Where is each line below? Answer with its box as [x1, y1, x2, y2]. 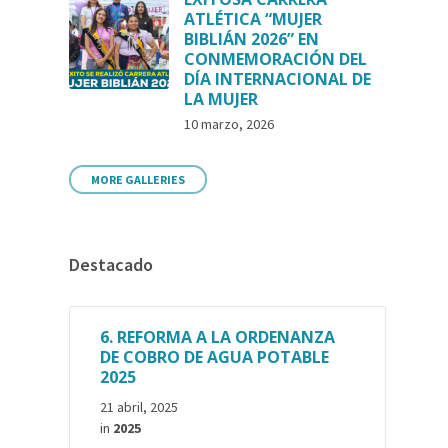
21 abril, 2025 [100, 398, 179, 416]
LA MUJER [184, 88, 259, 110]
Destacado [69, 253, 154, 276]
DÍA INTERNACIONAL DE [184, 68, 372, 90]
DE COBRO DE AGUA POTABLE [100, 346, 330, 368]
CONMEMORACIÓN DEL [184, 48, 368, 70]
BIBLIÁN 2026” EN [184, 28, 320, 50]
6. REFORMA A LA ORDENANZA [100, 326, 336, 348]
